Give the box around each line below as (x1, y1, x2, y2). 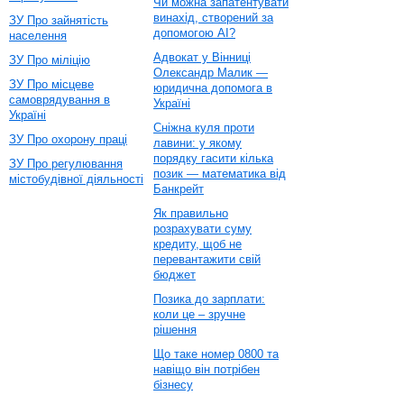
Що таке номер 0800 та (153, 347, 279, 361)
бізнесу (153, 378, 193, 391)
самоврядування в (9, 93, 110, 106)
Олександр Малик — (153, 66, 268, 79)
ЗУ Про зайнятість (9, 14, 108, 27)
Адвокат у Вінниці (153, 50, 251, 64)
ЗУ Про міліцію (9, 53, 90, 67)
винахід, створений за (153, 11, 273, 24)
